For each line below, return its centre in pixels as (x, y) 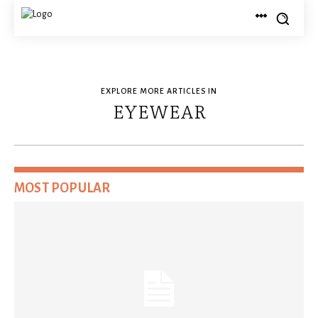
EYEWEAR (159, 111)
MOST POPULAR (62, 188)
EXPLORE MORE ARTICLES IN (159, 91)
